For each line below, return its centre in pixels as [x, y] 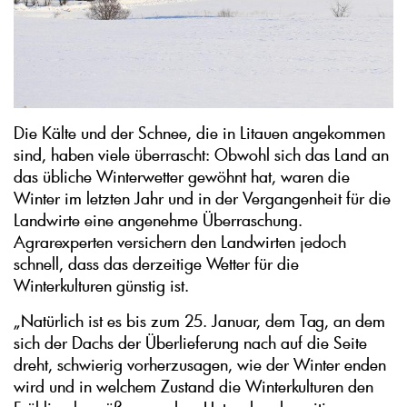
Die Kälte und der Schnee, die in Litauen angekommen [199, 133]
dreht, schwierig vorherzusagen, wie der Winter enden [200, 365]
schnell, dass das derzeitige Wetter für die [156, 264]
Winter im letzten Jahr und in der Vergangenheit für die [202, 199]
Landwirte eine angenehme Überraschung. [158, 220]
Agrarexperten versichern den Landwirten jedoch [180, 242]
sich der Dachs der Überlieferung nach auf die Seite [190, 343]
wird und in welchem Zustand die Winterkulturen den [194, 387]
